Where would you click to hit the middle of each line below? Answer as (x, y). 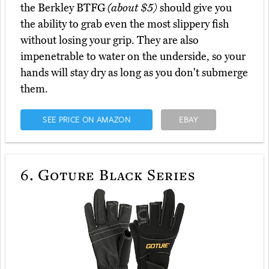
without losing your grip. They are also (110, 41)
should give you (195, 8)
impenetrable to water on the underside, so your (133, 57)
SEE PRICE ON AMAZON (86, 120)
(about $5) (132, 8)
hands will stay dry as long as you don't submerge (134, 73)
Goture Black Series (115, 174)
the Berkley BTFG (64, 8)
